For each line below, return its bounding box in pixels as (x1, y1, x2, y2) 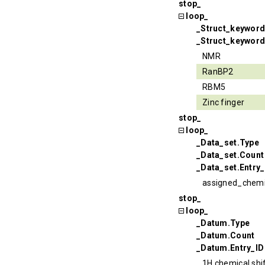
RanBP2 (202, 66, 234, 76)
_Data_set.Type (196, 137, 259, 147)
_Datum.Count (196, 230, 255, 240)
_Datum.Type (196, 218, 250, 228)
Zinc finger (202, 97, 245, 107)
